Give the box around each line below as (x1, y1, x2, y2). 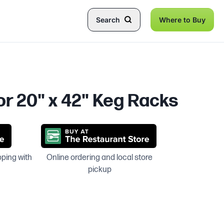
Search (96, 15, 120, 24)
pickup (87, 165, 111, 174)
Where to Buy (159, 15, 205, 24)
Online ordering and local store (46, 153, 153, 162)
